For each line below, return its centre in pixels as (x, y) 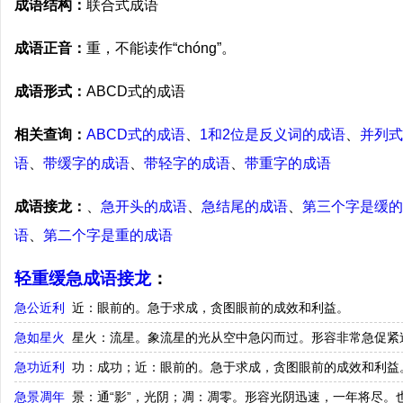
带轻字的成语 (187, 163)
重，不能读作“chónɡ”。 (161, 48)
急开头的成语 (144, 206)
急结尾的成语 (245, 206)
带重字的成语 (288, 163)
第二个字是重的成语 (108, 235)
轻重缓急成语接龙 (83, 278)
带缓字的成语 (86, 163)
